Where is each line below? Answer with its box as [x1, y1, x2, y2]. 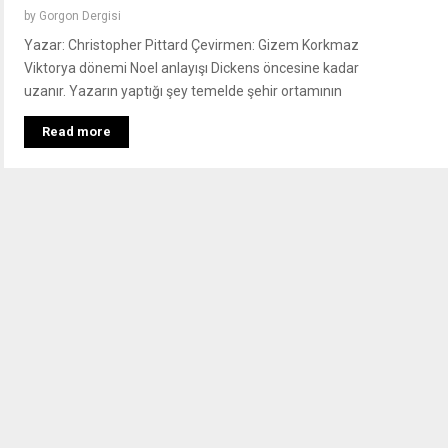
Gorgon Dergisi [39, 9, 121, 24]
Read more [42, 124, 111, 140]
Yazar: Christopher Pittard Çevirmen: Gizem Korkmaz [24, 37, 359, 54]
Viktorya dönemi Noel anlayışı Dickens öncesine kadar [24, 60, 359, 77]
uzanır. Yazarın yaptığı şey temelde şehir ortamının [24, 83, 342, 100]
